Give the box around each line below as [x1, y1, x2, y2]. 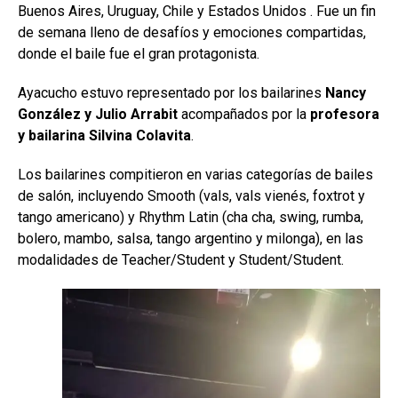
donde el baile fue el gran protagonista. [18, 45, 259, 63]
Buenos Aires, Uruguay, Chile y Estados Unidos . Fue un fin [18, 3, 376, 20]
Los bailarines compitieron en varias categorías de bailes [18, 166, 373, 184]
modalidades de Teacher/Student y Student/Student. [18, 251, 344, 269]
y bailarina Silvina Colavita [18, 127, 191, 145]
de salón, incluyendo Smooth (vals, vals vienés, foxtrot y [18, 187, 365, 205]
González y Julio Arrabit [18, 106, 181, 123]
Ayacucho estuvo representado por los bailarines [18, 84, 322, 102]
